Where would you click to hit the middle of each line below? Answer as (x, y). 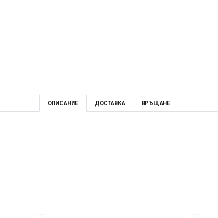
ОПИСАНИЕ (63, 103)
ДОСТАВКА (110, 103)
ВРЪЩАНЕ (156, 103)
